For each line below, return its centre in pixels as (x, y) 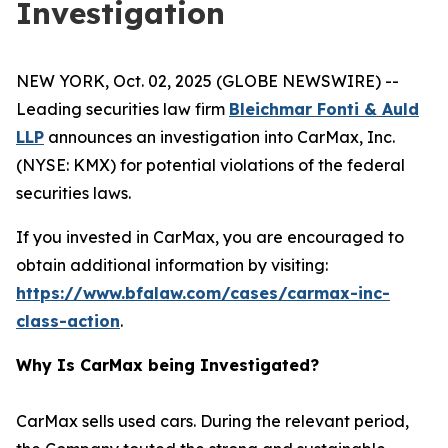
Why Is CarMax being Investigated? (167, 365)
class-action (68, 321)
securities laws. (73, 193)
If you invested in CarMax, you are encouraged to (210, 237)
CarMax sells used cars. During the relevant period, (212, 421)
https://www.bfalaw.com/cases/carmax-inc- (203, 293)
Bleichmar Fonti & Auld (324, 109)
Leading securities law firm (122, 109)
